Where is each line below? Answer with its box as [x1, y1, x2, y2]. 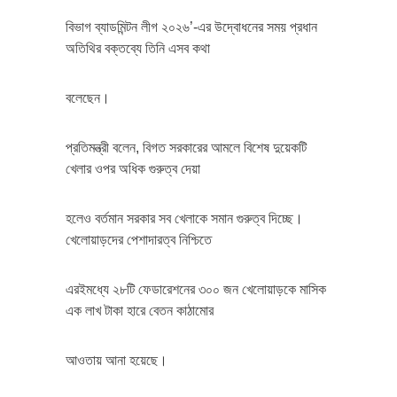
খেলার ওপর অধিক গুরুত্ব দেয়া [66, 160, 200, 176]
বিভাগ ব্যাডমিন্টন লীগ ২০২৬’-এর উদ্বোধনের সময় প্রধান [66, 19, 317, 35]
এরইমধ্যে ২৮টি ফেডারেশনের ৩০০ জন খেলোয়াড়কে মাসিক [66, 281, 326, 297]
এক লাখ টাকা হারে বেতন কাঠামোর [66, 302, 214, 318]
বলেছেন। [66, 90, 110, 105]
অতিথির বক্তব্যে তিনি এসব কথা [66, 40, 210, 56]
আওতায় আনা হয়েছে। [66, 352, 167, 368]
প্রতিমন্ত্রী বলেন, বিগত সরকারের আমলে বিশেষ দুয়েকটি [66, 139, 307, 155]
